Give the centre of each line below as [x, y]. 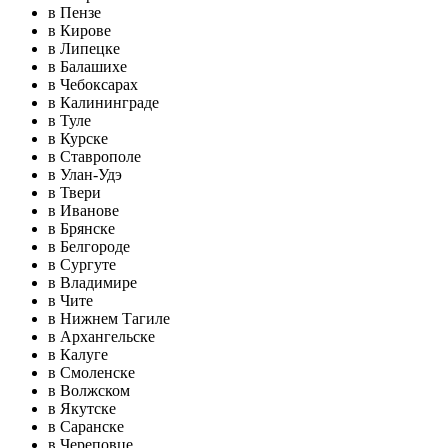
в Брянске [81, 228]
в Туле [69, 120]
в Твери [74, 192]
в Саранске [86, 426]
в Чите [70, 300]
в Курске [78, 138]
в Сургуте [82, 264]
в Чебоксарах [93, 84]
